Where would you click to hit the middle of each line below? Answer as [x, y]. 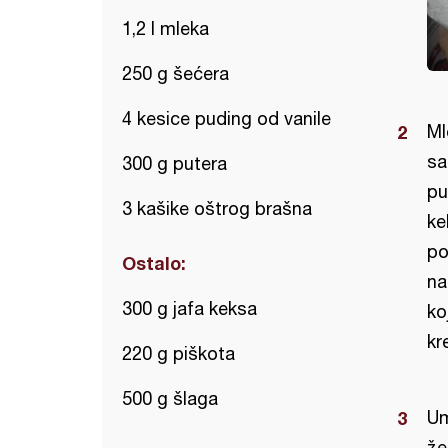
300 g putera [174, 163]
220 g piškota [178, 353]
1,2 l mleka [165, 28]
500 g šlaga [170, 398]
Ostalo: [154, 263]
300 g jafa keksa [189, 308]
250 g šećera [175, 73]
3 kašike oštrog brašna [217, 208]
